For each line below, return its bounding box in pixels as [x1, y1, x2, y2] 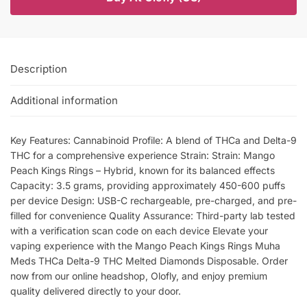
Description [10, 62, 67, 76]
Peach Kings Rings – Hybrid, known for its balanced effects [10, 164, 275, 176]
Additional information [10, 93, 118, 107]
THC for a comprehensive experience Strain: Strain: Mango [10, 149, 275, 161]
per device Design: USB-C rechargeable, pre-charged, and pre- [10, 194, 297, 206]
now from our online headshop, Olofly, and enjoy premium [10, 269, 267, 282]
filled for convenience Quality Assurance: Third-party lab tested [10, 209, 295, 221]
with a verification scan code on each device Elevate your [10, 224, 268, 236]
